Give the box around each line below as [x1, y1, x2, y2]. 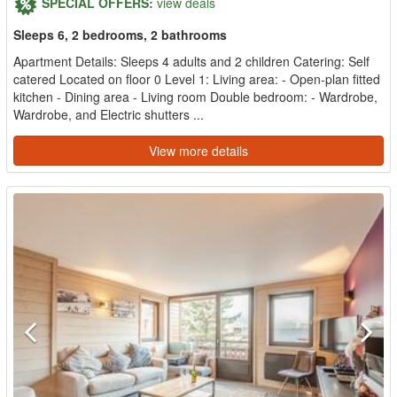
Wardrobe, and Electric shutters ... [13, 105, 204, 123]
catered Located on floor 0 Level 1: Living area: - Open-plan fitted [13, 69, 380, 88]
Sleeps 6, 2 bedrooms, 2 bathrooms [13, 25, 227, 43]
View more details [149, 141, 248, 160]
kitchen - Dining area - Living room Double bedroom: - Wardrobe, [13, 87, 378, 105]
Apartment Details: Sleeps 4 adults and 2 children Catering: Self [13, 51, 370, 70]
